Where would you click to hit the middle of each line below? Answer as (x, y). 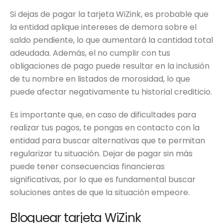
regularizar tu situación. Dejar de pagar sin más (101, 154)
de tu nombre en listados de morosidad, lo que (100, 79)
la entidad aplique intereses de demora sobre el (103, 27)
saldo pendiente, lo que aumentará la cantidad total (111, 40)
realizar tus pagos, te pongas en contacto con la (105, 128)
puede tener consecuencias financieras (87, 167)
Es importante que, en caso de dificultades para (103, 115)
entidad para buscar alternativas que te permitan (108, 141)
